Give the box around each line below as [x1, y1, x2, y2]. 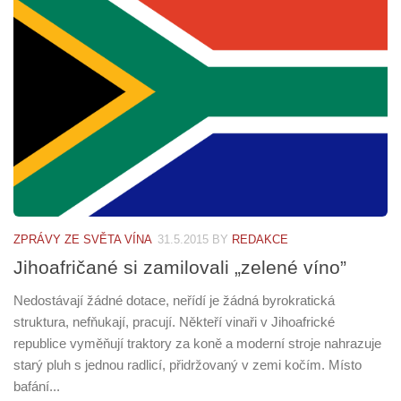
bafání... [13, 378, 60, 394]
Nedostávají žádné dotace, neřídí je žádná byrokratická [13, 292, 335, 308]
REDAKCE [232, 233, 288, 246]
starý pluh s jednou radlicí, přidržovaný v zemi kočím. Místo [13, 356, 362, 372]
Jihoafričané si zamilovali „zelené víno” [13, 256, 346, 277]
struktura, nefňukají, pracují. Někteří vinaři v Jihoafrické [13, 313, 335, 329]
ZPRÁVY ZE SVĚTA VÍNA [13, 233, 152, 246]
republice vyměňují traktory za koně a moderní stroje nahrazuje [13, 335, 381, 351]
